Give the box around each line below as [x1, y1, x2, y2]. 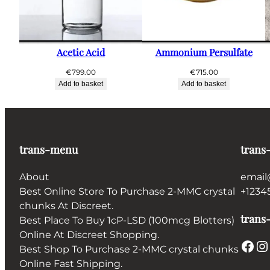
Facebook [239, 236, 248, 254]
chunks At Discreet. [19, 200, 113, 212]
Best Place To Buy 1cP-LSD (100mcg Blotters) [19, 215, 234, 227]
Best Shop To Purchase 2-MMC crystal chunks [19, 243, 239, 256]
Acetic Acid [57, 46, 105, 59]
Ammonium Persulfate [155, 46, 253, 59]
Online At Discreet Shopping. [19, 229, 159, 241]
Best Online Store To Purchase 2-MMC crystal [19, 186, 235, 198]
